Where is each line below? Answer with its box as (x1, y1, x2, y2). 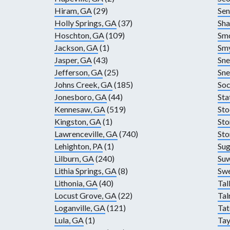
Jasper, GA (54, 55, 92, 65)
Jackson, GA (54, 43, 98, 53)
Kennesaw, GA (54, 104, 105, 114)
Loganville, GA (54, 203, 105, 213)
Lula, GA (54, 215, 84, 225)
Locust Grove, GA (54, 190, 117, 201)
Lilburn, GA (54, 154, 94, 164)
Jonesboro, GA (54, 92, 107, 102)
